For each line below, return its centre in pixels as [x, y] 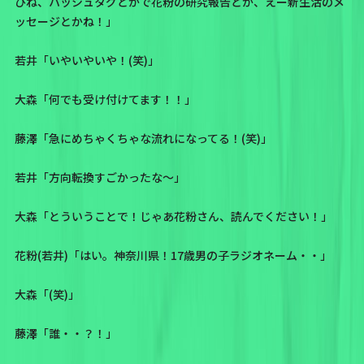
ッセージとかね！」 [65, 22]
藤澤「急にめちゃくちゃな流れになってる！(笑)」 [143, 139]
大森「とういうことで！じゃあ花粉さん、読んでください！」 [173, 217]
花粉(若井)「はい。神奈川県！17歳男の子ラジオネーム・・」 [173, 256]
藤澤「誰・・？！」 [65, 334]
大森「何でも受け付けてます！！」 [105, 100]
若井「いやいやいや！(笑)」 [87, 61]
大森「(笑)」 [47, 295]
